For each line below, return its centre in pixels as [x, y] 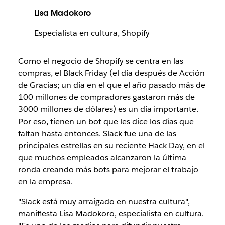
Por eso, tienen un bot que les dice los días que [106, 121]
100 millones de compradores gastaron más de [106, 97]
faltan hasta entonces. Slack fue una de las [97, 133]
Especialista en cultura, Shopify [92, 33]
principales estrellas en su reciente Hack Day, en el [111, 145]
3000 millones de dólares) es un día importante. [108, 109]
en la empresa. [45, 181]
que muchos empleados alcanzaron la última [102, 157]
